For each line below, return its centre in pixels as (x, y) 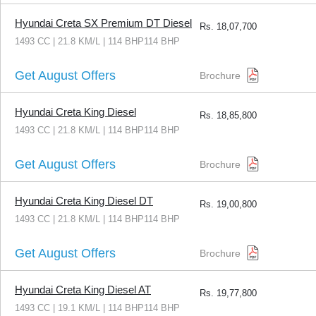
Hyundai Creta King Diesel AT (83, 290)
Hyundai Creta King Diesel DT (84, 201)
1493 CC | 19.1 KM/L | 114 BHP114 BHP (97, 308)
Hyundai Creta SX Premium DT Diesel (103, 23)
